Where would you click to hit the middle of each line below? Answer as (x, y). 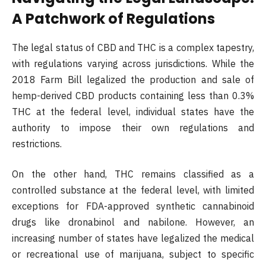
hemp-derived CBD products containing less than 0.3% (133, 95)
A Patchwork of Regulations (113, 18)
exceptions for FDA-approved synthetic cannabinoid (133, 206)
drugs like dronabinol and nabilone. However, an (133, 222)
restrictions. (37, 143)
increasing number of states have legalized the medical (133, 238)
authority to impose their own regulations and (133, 127)
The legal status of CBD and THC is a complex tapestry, (133, 47)
